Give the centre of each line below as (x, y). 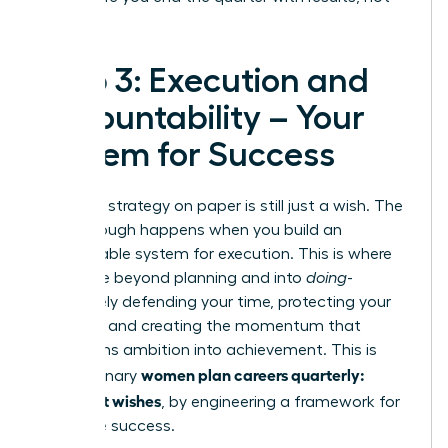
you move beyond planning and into (171, 277)
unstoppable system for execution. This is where (214, 253)
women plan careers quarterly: (253, 373)
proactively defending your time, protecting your (214, 301)
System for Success (186, 154)
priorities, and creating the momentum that (199, 325)
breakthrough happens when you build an (189, 229)
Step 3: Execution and (203, 80)
